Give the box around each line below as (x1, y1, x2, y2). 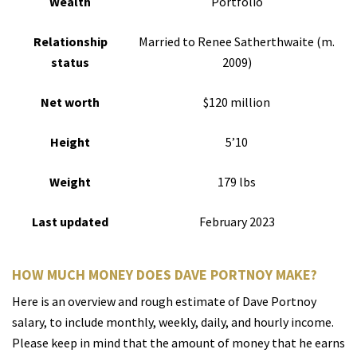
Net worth (41, 94, 100, 111)
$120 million (203, 94, 270, 111)
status (51, 54, 89, 71)
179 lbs (218, 174, 256, 190)
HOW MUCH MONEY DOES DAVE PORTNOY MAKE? (12, 265, 317, 284)
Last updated (32, 214, 108, 230)
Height (50, 134, 90, 151)
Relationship (33, 33, 108, 50)
